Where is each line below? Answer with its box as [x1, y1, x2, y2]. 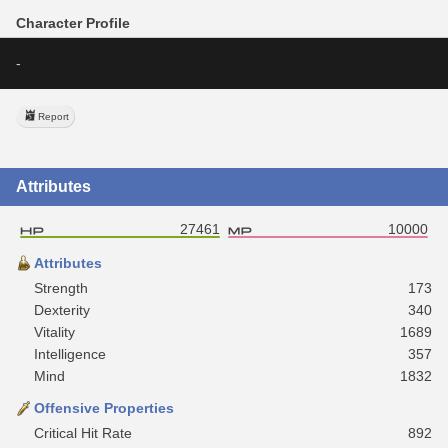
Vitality [34, 323, 75, 340]
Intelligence [34, 345, 106, 362]
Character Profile [16, 14, 130, 31]
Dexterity [34, 301, 90, 318]
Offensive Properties [34, 399, 174, 416]
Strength [34, 279, 88, 296]
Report [38, 110, 69, 122]
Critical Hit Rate [34, 424, 132, 441]
